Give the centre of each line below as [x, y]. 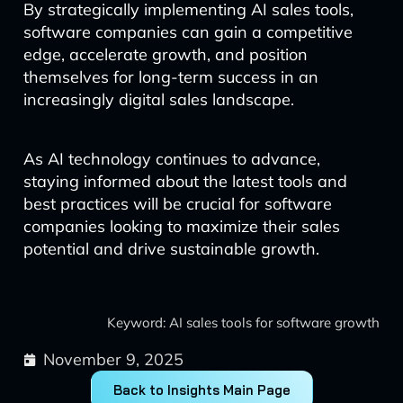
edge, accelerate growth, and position [165, 54]
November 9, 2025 [113, 359]
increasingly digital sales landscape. [158, 99]
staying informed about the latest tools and [185, 181]
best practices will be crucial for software [177, 204]
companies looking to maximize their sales [181, 226]
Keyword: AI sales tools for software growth [244, 322]
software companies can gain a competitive [188, 32]
